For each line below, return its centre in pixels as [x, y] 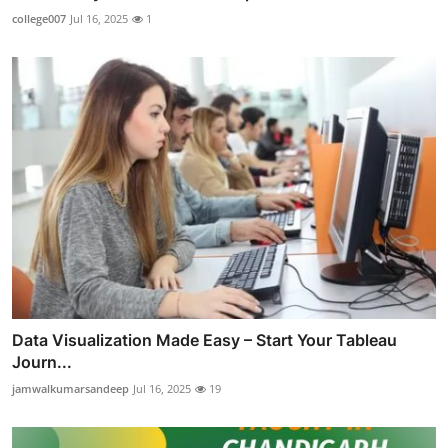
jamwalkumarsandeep [70, 389]
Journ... [42, 362]
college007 [39, 18]
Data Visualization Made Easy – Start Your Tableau [204, 340]
